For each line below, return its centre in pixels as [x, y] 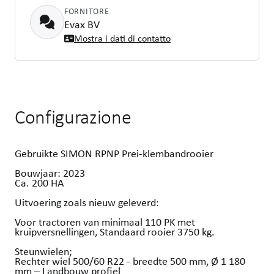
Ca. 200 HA [39, 183]
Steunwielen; [43, 251]
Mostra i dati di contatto [122, 38]
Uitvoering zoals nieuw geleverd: [87, 202]
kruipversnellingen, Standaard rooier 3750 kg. [115, 231]
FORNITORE [87, 11]
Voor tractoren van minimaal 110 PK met [105, 222]
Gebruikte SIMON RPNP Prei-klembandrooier [114, 153]
